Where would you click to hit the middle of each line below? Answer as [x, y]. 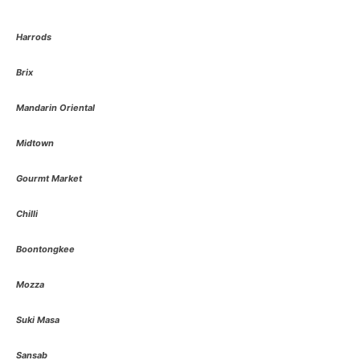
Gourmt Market [49, 178]
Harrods [34, 37]
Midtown [35, 143]
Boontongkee [45, 249]
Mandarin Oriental [55, 107]
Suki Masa [38, 319]
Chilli [27, 213]
